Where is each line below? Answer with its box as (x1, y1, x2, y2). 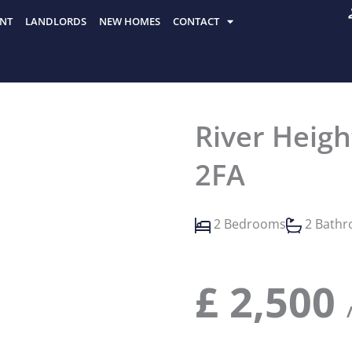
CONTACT (173, 14, 219, 28)
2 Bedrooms (214, 215, 286, 233)
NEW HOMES (99, 14, 160, 28)
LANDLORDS (25, 14, 86, 28)
